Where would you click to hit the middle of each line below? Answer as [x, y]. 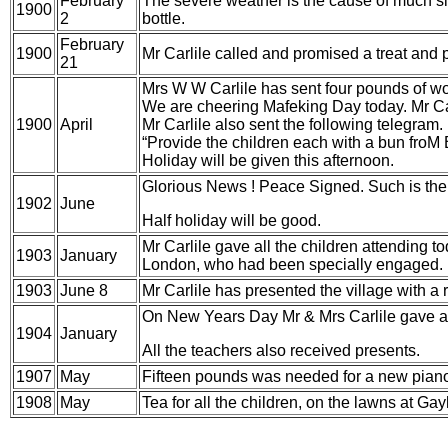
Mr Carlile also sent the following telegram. [292, 124]
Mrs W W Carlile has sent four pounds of [286, 88]
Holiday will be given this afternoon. [268, 160]
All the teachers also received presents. [281, 350]
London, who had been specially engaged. [292, 264]
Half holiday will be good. [231, 220]
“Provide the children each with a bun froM [291, 142]
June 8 [84, 290]
